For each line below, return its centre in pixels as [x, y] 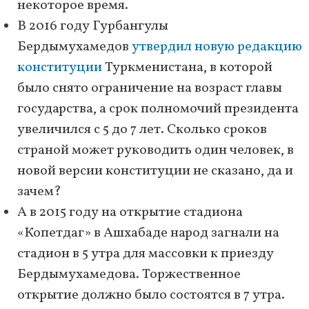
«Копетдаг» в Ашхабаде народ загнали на [148, 233]
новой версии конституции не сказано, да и [155, 171]
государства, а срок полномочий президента [158, 109]
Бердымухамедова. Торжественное [129, 275]
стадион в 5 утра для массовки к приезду [146, 254]
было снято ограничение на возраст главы [150, 89]
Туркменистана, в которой [187, 68]
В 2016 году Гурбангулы [93, 27]
